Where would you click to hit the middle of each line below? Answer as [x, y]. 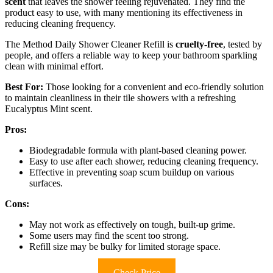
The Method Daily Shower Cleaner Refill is [90, 44]
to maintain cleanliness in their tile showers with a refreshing [120, 97]
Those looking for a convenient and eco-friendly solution [154, 87]
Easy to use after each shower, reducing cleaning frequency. [144, 161]
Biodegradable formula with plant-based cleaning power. [138, 150]
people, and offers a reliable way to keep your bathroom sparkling [131, 55]
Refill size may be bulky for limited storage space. [125, 246]
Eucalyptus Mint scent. [49, 108]
